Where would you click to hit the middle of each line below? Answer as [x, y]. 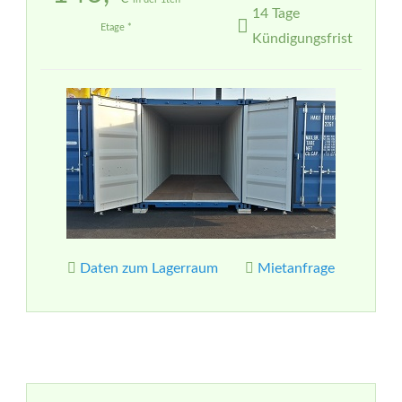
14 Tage [276, 13]
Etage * [116, 27]
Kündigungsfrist [302, 39]
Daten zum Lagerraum [149, 268]
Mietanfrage [296, 268]
